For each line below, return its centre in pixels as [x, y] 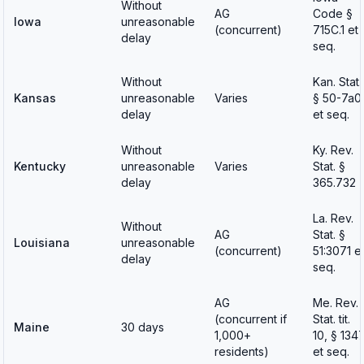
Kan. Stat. [337, 82]
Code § [333, 13]
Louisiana [42, 243]
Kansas [35, 98]
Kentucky [40, 166]
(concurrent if [251, 319]
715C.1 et [336, 30]
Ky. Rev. [333, 150]
